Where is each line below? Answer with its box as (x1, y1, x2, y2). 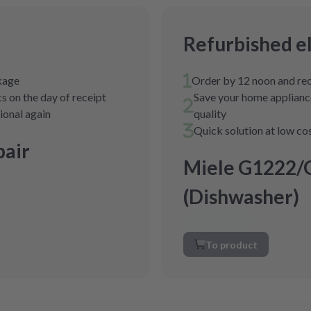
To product (205, 238, 258, 251)
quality (194, 107, 226, 120)
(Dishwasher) (183, 185, 299, 208)
